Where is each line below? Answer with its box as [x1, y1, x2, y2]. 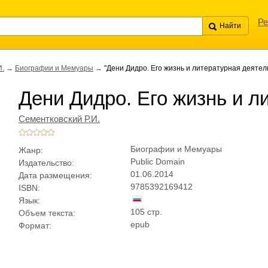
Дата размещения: [19, 170, 92, 180]
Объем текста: [19, 208, 75, 218]
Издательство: [19, 158, 74, 167]
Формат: [19, 221, 51, 230]
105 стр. [130, 207, 162, 217]
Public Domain [130, 157, 185, 166]
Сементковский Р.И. [19, 114, 100, 124]
